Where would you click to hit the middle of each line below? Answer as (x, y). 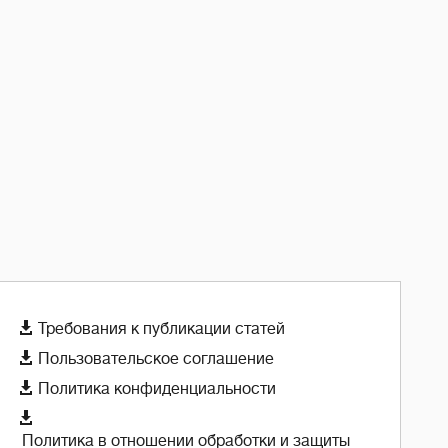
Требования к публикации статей (161, 328)
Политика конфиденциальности (157, 388)
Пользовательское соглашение (156, 358)
